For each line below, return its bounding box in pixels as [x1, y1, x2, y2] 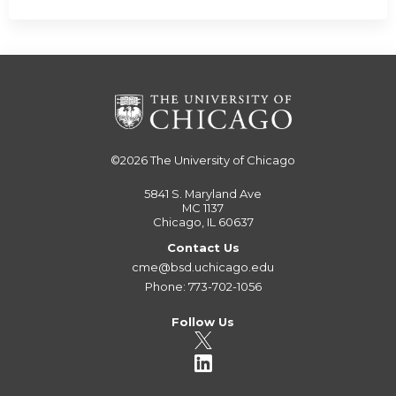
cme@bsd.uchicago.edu [132, 259, 275, 274]
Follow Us [171, 314, 235, 329]
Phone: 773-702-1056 [144, 278, 262, 293]
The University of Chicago [150, 153, 296, 168]
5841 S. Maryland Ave [144, 186, 263, 201]
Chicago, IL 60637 [152, 214, 254, 229]
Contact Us [166, 240, 240, 255]
